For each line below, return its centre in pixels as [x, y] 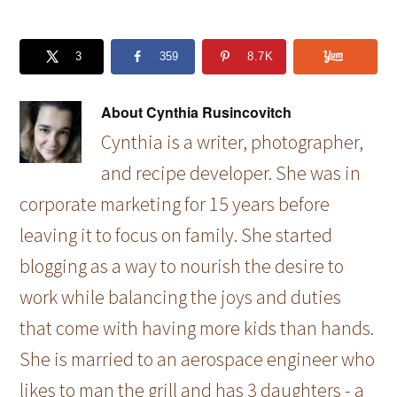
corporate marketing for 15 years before [175, 203]
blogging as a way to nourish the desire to [182, 265]
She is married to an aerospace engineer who [198, 358]
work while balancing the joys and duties [181, 296]
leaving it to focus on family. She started [176, 234]
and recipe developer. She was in [231, 172]
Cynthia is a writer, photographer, [233, 141]
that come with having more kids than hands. [197, 327]
